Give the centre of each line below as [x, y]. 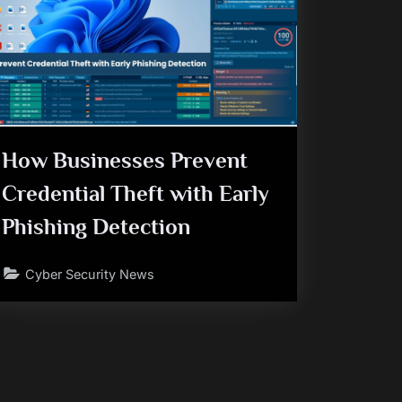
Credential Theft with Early [136, 193]
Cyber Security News [90, 274]
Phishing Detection [96, 227]
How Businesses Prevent [125, 160]
